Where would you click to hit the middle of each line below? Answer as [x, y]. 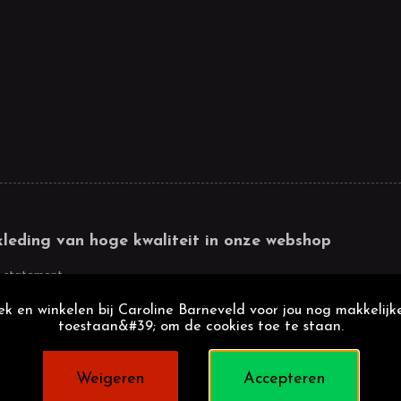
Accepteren [284, 379]
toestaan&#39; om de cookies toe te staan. [200, 327]
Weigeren [111, 379]
